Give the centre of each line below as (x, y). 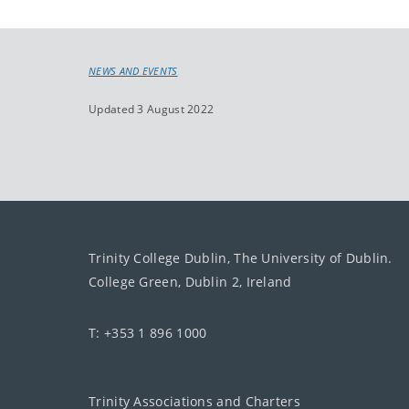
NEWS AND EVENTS (133, 70)
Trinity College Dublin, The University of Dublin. (241, 257)
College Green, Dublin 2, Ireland (190, 281)
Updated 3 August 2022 (152, 109)
